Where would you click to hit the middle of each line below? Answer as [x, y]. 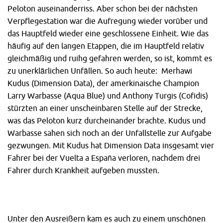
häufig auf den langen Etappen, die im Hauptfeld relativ [106, 46]
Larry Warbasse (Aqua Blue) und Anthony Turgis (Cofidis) [108, 95]
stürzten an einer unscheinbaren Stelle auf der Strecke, [105, 108]
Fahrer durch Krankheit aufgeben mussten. [83, 170]
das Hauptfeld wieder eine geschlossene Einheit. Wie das [108, 33]
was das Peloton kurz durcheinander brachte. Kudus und [107, 120]
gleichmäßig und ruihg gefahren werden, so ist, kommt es [110, 58]
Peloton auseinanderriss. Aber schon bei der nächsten [103, 8]
